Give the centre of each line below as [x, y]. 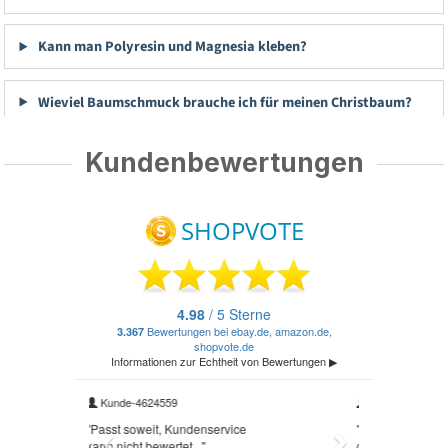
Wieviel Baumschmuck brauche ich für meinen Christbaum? [223, 102]
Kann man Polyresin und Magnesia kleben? [170, 47]
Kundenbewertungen [224, 162]
